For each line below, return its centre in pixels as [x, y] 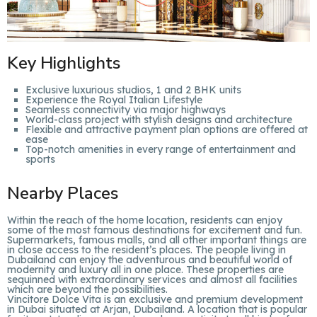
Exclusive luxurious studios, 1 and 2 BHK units [133, 90]
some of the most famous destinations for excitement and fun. [155, 230]
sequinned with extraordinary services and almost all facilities [152, 279]
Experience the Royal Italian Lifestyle [114, 100]
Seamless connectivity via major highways [126, 110]
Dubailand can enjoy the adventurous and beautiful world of [150, 260]
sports [40, 159]
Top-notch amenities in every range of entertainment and [161, 149]
